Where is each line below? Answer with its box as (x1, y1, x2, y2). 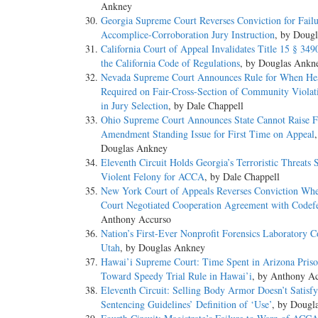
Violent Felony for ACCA (101, 170, 204, 184)
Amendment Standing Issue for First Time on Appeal (101, 127, 314, 141)
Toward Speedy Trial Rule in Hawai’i (101, 269, 252, 283)
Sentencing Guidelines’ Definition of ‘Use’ (101, 297, 272, 312)
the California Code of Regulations (101, 56, 240, 70)
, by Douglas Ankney (120, 241, 205, 255)
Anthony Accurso (101, 212, 171, 226)
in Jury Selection (101, 99, 168, 113)
